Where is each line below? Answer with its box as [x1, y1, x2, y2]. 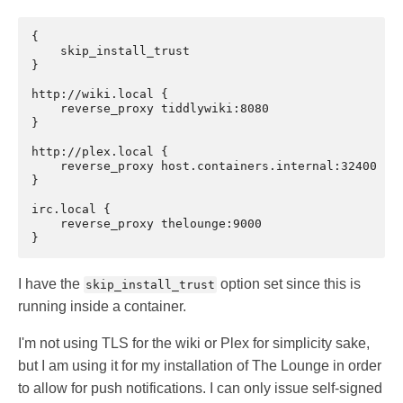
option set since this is [217, 276, 361, 292]
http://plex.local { [31, 145, 168, 159]
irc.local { [31, 202, 111, 217]
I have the [18, 276, 84, 292]
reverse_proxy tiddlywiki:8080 [31, 102, 269, 116]
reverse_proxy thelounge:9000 [31, 217, 262, 231]
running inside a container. [18, 299, 186, 315]
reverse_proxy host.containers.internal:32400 [31, 159, 377, 174]
